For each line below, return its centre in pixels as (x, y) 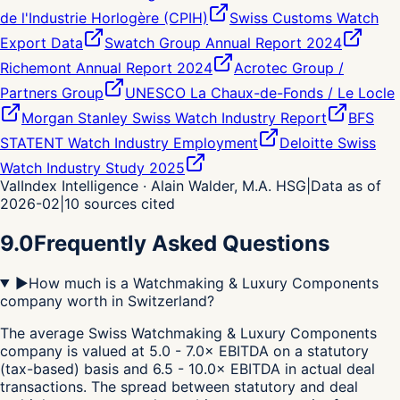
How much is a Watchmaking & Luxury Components (203, 283)
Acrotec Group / (289, 68)
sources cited (129, 204)
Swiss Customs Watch (304, 18)
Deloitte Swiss (328, 143)
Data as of (346, 186)
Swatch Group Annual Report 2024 (223, 43)
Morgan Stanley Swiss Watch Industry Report (174, 118)
